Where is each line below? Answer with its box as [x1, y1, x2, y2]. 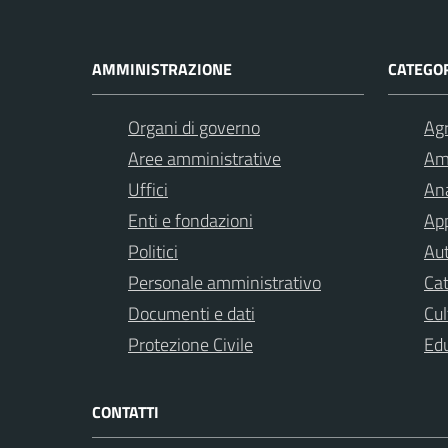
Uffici [128, 175, 168, 203]
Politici [128, 237, 178, 265]
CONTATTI [92, 400, 159, 424]
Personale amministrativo [128, 268, 321, 296]
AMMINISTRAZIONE [92, 57, 232, 81]
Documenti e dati [128, 299, 255, 327]
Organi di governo [128, 113, 260, 141]
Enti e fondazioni [128, 206, 253, 234]
